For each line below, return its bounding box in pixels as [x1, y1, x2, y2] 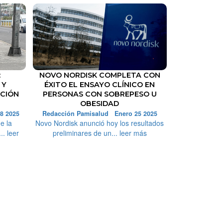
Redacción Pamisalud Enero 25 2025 [42, 109, 157, 118]
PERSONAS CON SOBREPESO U [42, 90, 157, 99]
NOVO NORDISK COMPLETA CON [39, 71, 160, 80]
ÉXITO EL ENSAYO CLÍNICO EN [44, 80, 155, 90]
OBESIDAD [80, 99, 119, 109]
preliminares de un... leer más [52, 128, 147, 138]
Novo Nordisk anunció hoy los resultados [35, 118, 164, 128]
